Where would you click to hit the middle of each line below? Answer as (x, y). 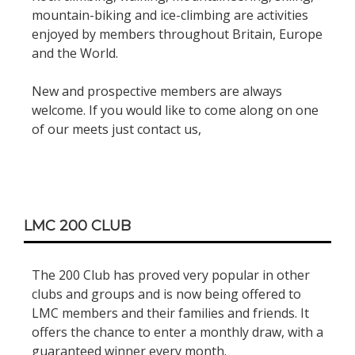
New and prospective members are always (157, 92)
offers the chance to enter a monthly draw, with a (177, 332)
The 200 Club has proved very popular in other (171, 275)
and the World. (75, 53)
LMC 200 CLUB (77, 226)
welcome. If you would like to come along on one (175, 111)
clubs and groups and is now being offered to (166, 294)
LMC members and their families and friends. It (170, 313)
